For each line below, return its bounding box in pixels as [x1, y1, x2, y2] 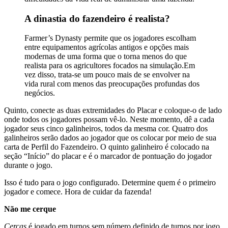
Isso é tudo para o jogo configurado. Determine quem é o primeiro [4, 178, 216, 187]
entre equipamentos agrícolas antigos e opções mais [24, 43, 189, 52]
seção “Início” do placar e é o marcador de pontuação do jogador [4, 152, 212, 161]
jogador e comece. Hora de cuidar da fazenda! [4, 187, 152, 196]
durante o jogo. [4, 161, 52, 170]
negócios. [24, 89, 55, 98]
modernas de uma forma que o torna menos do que [24, 52, 187, 61]
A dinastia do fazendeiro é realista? [24, 13, 170, 24]
